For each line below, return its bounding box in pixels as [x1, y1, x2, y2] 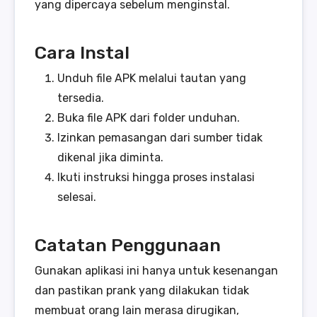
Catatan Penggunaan [35, 234, 221, 256]
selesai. [57, 190, 96, 204]
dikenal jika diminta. [57, 151, 163, 165]
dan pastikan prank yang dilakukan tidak [35, 284, 249, 298]
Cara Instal [35, 42, 129, 64]
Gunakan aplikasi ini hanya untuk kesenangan [35, 264, 278, 278]
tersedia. [57, 91, 104, 105]
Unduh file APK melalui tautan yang [57, 71, 246, 86]
